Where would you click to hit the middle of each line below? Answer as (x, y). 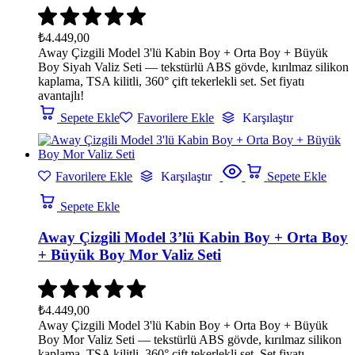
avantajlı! (61, 96)
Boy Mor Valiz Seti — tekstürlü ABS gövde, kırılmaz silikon (190, 339)
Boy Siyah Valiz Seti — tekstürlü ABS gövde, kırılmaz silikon (193, 67)
